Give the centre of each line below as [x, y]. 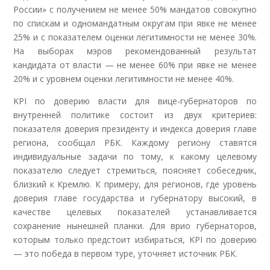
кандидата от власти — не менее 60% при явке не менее [135, 64]
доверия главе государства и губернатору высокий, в [135, 198]
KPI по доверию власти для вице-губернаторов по [135, 101]
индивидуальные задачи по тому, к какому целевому [135, 156]
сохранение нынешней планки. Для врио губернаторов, [135, 225]
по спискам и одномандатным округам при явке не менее [135, 23]
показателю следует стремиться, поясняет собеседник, [135, 170]
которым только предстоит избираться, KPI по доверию [135, 239]
